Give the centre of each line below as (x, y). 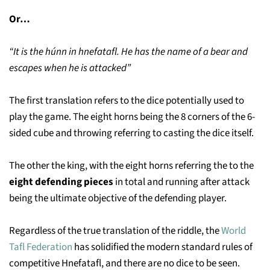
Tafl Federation (42, 247)
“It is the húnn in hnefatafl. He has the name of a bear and (128, 52)
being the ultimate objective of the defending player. (118, 198)
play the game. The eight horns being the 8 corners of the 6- (132, 117)
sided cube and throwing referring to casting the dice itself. (131, 133)
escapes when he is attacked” (70, 68)
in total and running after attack (182, 182)
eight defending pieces (62, 182)
